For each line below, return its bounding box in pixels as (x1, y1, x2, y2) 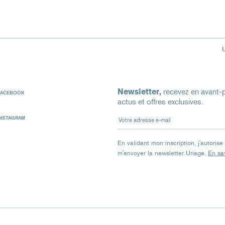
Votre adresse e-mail (117, 111, 186, 121)
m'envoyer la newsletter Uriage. (118, 149, 208, 157)
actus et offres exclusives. (118, 96, 203, 106)
